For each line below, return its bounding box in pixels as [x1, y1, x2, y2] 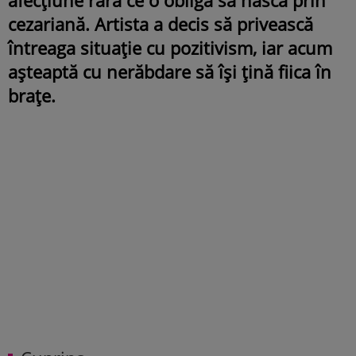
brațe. [8, 83, 56, 107]
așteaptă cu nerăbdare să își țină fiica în [8, 59, 331, 83]
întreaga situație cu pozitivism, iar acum [8, 35, 332, 60]
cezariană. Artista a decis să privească [8, 11, 313, 36]
